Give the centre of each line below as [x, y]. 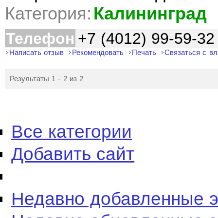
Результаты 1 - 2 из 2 [47, 79]
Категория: [48, 14]
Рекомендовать [98, 52]
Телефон [40, 38]
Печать [144, 52]
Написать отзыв [37, 52]
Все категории [72, 132]
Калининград [150, 14]
